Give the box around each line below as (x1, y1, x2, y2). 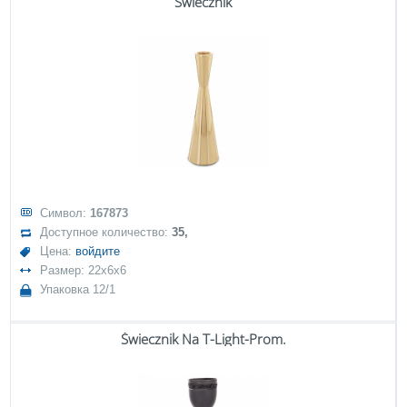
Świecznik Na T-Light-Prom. (120, 330, 286, 348)
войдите (75, 244, 121, 258)
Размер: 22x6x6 (40, 263, 127, 277)
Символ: (40, 206, 91, 220)
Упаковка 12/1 (40, 283, 116, 296)
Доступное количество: (40, 225, 173, 239)
